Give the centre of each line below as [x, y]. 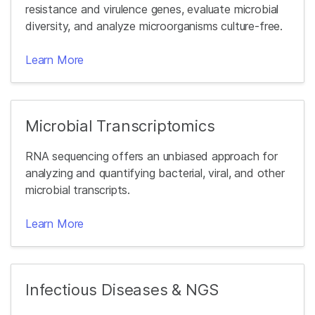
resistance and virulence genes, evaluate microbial [152, 9]
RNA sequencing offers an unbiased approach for [152, 156]
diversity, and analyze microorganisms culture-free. [154, 26]
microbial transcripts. [78, 190]
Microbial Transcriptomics [120, 126]
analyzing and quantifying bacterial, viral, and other [155, 173]
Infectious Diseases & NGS [122, 290]
